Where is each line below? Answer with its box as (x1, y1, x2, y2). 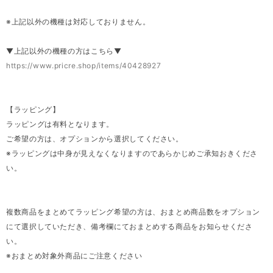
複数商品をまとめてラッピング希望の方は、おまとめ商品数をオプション (6, 207, 261, 216)
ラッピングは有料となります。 (6, 119, 114, 129)
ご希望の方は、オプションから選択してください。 (6, 133, 183, 143)
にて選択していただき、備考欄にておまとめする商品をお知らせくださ (6, 221, 253, 231)
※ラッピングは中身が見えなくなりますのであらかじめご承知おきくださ (6, 148, 258, 158)
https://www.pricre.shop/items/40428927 (6, 60, 161, 70)
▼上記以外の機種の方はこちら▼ (6, 46, 122, 55)
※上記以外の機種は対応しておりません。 (6, 16, 151, 26)
